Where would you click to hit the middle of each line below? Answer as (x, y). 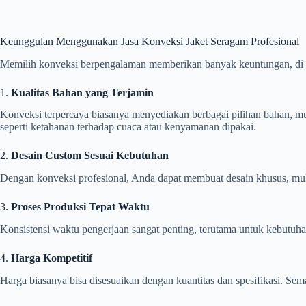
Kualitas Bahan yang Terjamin (82, 92)
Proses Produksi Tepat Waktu (80, 207)
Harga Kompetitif (52, 258)
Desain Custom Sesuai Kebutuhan (90, 156)
